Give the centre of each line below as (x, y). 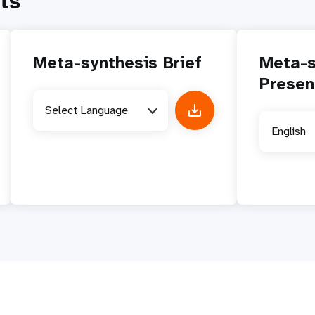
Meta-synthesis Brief (118, 62)
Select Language (87, 110)
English (288, 131)
